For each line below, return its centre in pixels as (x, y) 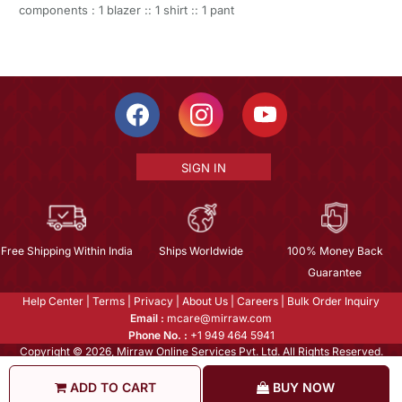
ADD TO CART (111, 387)
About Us (205, 301)
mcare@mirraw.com (218, 319)
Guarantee (335, 273)
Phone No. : (157, 336)
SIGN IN (203, 168)
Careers (258, 301)
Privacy (153, 301)
